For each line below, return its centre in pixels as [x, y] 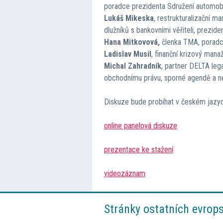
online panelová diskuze [140, 125]
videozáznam [124, 173]
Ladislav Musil [127, 54]
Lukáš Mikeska [129, 18]
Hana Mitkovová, [133, 42]
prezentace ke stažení [138, 149]
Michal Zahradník [132, 66]
